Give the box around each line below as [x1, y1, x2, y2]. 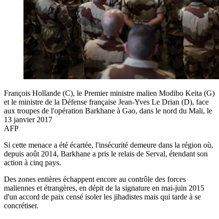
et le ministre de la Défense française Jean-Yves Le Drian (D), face [4, 97, 209, 106]
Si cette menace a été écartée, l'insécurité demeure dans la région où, [4, 140, 213, 149]
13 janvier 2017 [4, 115, 52, 124]
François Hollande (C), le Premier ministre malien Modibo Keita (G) [4, 88, 215, 97]
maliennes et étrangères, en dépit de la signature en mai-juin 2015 [4, 183, 204, 192]
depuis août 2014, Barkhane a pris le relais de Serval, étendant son [4, 149, 208, 158]
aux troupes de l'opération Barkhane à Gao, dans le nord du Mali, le [4, 106, 212, 115]
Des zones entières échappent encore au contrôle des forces [4, 175, 186, 183]
